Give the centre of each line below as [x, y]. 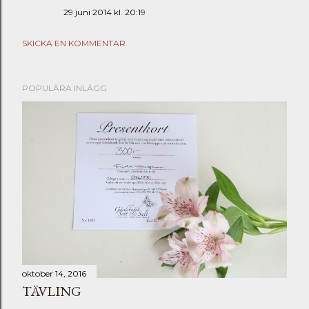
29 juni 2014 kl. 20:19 [104, 12]
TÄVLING [52, 291]
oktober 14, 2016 [54, 273]
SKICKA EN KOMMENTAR [74, 43]
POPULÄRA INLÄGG [64, 88]
